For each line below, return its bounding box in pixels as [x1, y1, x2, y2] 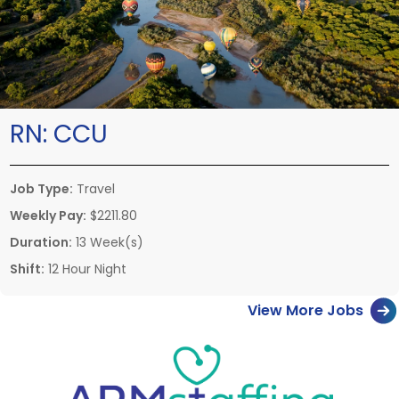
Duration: [10, 232, 72, 251]
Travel [73, 179, 115, 198]
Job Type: [10, 179, 73, 198]
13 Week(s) [72, 232, 143, 251]
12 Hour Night [45, 259, 126, 278]
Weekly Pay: [10, 206, 86, 224]
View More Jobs [248, 299, 363, 321]
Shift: [10, 259, 45, 278]
